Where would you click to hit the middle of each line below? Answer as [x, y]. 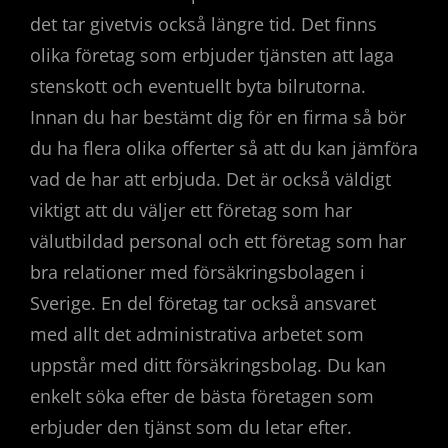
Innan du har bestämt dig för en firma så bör [218, 116]
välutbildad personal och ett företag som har [218, 240]
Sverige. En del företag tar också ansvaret [203, 302]
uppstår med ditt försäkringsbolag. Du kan [208, 364]
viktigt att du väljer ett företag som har [191, 209]
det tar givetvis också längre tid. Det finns [203, 23]
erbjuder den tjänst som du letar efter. [191, 426]
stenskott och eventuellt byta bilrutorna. [198, 85]
